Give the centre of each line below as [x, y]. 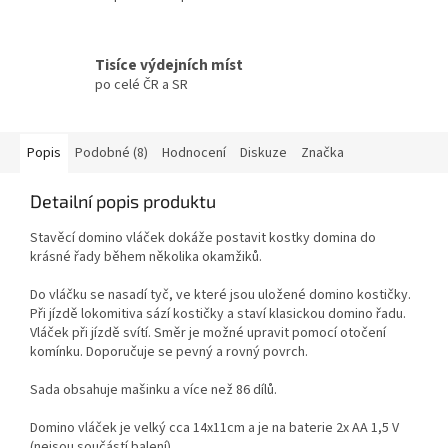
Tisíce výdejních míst [169, 64]
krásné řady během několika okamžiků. [146, 257]
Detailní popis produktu [123, 201]
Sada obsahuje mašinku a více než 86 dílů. [153, 390]
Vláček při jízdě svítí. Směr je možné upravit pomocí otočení [208, 333]
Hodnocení [194, 153]
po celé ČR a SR [141, 84]
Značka [322, 153]
